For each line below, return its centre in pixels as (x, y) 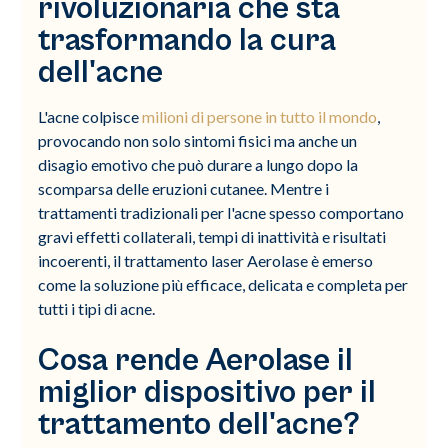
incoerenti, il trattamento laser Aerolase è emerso (206, 260)
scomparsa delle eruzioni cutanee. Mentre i (184, 188)
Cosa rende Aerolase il (196, 360)
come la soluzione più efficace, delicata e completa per (223, 284)
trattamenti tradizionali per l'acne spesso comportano (221, 212)
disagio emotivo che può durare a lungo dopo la (198, 164)
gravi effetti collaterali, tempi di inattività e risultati (212, 236)
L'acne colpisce (90, 116)
